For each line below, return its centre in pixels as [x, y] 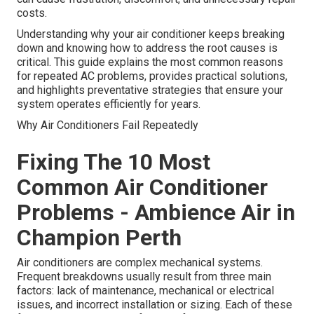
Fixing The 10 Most [114, 162]
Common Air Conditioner [142, 187]
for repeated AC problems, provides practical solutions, [152, 76]
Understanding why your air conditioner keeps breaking [151, 34]
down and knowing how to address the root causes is [147, 48]
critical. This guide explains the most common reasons [150, 62]
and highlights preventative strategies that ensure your [150, 90]
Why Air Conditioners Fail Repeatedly [108, 125]
